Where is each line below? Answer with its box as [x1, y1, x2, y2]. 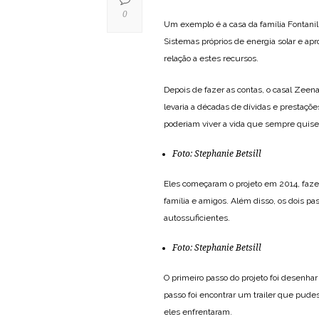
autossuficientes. [164, 212, 230, 223]
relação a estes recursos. [164, 53, 258, 63]
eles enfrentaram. [164, 306, 232, 317]
